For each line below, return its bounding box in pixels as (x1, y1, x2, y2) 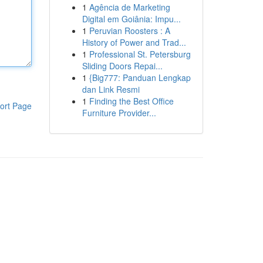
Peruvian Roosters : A (89, 25, 170, 36)
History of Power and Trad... (82, 36, 186, 48)
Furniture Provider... (82, 107, 156, 119)
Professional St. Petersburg (89, 48, 191, 60)
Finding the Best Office (89, 95, 174, 107)
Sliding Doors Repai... (82, 60, 163, 72)
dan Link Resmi (82, 83, 140, 95)
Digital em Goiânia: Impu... (82, 13, 181, 25)
